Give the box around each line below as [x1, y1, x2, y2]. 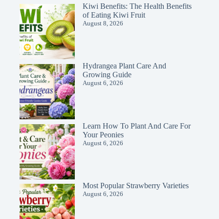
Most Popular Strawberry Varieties [83, 181, 189, 190]
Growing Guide [83, 70, 131, 79]
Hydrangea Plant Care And [83, 62, 166, 70]
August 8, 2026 [83, 19, 123, 27]
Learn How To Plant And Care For [83, 121, 191, 130]
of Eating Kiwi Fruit [83, 10, 145, 19]
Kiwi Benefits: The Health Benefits [83, 1, 192, 10]
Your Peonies [83, 130, 124, 139]
